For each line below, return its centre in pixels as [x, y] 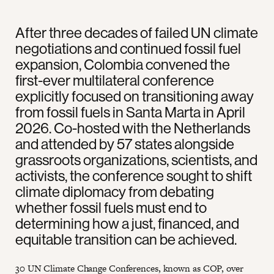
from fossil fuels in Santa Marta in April [130, 112]
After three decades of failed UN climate [137, 32]
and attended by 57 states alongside [125, 143]
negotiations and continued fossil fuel [128, 48]
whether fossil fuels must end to [111, 207]
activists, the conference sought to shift [134, 175]
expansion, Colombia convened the [123, 64]
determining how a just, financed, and [127, 223]
